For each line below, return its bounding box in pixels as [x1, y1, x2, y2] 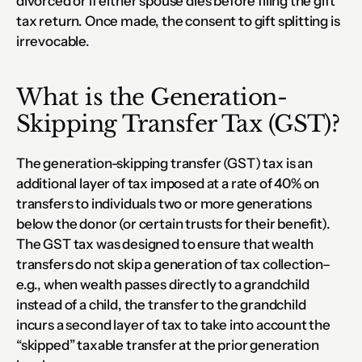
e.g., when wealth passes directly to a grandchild [16, 276, 309, 293]
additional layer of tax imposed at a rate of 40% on [16, 175, 320, 192]
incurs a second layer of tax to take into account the [16, 316, 330, 333]
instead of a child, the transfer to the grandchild [16, 296, 306, 313]
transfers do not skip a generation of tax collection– [16, 255, 330, 272]
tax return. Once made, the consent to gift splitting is [16, 12, 340, 29]
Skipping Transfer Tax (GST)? [16, 109, 340, 138]
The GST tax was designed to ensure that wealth [16, 235, 314, 252]
